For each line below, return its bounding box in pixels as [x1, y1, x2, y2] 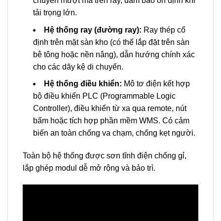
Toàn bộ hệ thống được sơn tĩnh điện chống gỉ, [23, 151, 186, 160]
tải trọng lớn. [33, 8, 77, 17]
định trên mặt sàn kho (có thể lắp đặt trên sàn [33, 37, 189, 46]
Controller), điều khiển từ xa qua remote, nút [33, 104, 186, 113]
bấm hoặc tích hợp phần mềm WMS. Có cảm [33, 116, 189, 125]
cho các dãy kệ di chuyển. [33, 62, 123, 71]
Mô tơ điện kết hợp [121, 79, 190, 88]
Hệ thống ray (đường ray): [43, 25, 142, 34]
